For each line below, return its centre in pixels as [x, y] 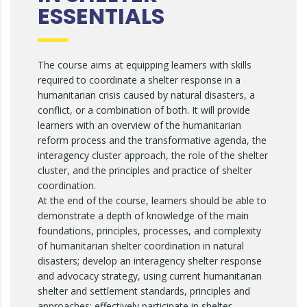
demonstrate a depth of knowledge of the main [143, 216]
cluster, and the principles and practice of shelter [145, 170]
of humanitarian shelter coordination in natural [141, 246]
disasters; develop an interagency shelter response [150, 261]
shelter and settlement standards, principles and [144, 291]
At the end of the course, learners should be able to [152, 200]
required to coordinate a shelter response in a [139, 80]
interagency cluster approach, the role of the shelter [153, 155]
